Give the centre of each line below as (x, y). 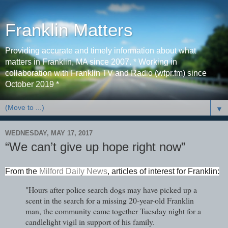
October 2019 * (32, 84)
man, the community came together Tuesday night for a (113, 211)
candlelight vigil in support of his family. (90, 221)
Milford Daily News (73, 171)
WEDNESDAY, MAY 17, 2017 (49, 133)
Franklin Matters (69, 30)
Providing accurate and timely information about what (101, 51)
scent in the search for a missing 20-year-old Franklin (110, 200)
